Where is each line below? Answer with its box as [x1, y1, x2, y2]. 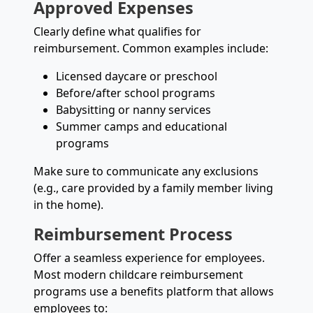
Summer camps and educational [56, 118, 227, 134]
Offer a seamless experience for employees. [34, 249, 265, 265]
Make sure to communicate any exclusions [34, 163, 259, 179]
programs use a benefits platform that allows [34, 283, 274, 299]
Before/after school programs [56, 85, 215, 101]
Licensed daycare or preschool [56, 68, 217, 84]
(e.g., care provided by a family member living [34, 180, 273, 196]
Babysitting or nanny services [56, 101, 211, 117]
